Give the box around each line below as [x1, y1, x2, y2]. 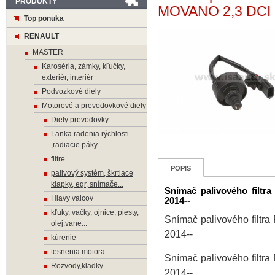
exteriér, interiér [42, 73, 93, 82]
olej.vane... [51, 219, 87, 228]
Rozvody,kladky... [51, 261, 108, 270]
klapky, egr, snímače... [51, 180, 123, 188]
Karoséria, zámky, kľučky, [42, 62, 125, 71]
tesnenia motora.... [51, 247, 112, 256]
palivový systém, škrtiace [51, 169, 133, 177]
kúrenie [51, 233, 76, 242]
